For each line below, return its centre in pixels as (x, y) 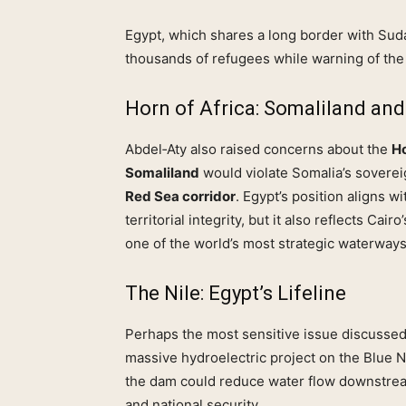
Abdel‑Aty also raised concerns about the (258, 150)
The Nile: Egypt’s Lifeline (236, 294)
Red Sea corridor (180, 197)
